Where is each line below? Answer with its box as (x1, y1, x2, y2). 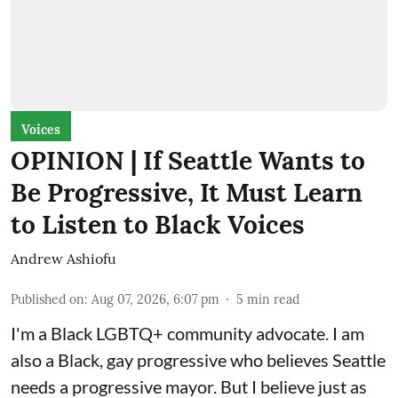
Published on (11, 291, 84, 307)
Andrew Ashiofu (11, 249, 116, 267)
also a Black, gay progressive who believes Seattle (11, 348, 386, 370)
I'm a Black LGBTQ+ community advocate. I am (11, 322, 364, 344)
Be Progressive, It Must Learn (11, 176, 362, 209)
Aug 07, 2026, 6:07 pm (92, 291, 219, 307)
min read (247, 291, 299, 307)
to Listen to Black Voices (11, 208, 305, 241)
